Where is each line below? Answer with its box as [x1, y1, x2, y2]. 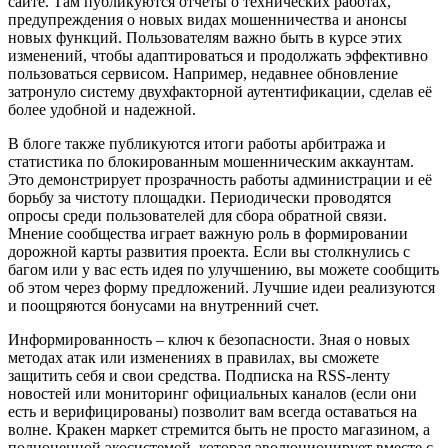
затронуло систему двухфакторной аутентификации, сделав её [8, 83, 432, 101]
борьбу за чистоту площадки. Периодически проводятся [8, 189, 391, 207]
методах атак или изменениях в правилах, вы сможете [8, 349, 379, 367]
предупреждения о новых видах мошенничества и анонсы [8, 11, 407, 29]
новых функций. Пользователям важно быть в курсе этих [8, 29, 402, 47]
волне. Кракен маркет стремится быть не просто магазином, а [8, 421, 430, 439]
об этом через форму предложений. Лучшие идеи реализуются [8, 279, 435, 297]
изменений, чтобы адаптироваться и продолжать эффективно [8, 47, 428, 65]
